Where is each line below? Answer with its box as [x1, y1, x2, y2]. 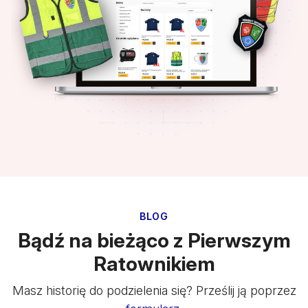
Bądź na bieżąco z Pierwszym [17, 228, 291, 253]
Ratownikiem [93, 252, 215, 276]
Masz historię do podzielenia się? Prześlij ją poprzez [12, 283, 296, 298]
